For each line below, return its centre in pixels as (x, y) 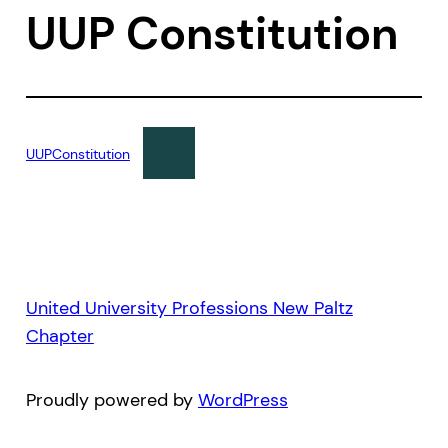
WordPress (242, 400)
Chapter (59, 336)
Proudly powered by (111, 400)
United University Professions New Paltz (189, 308)
